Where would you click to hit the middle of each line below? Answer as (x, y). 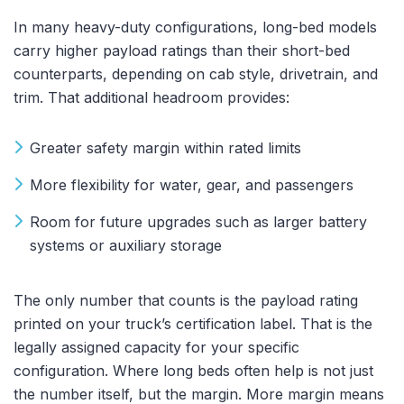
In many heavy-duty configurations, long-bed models (195, 27)
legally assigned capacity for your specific (156, 347)
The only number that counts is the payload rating (186, 300)
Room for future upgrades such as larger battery (198, 221)
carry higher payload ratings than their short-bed (182, 50)
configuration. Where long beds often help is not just (193, 370)
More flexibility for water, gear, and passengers (192, 184)
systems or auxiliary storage (126, 245)
